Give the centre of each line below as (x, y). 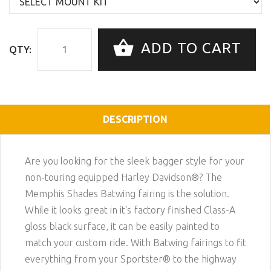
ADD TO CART (189, 48)
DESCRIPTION (135, 119)
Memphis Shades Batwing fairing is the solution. (127, 193)
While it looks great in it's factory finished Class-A (130, 210)
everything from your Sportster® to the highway (131, 259)
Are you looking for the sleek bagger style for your (135, 161)
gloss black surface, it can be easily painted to (122, 226)
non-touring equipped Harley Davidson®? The (123, 177)
